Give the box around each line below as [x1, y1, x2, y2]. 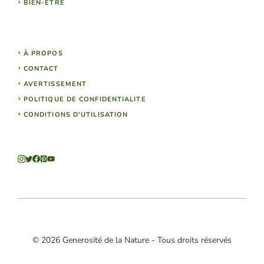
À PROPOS [23, 49, 63, 58]
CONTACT [23, 64, 59, 74]
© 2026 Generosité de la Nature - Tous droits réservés [32, 234, 232, 246]
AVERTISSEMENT [23, 80, 87, 89]
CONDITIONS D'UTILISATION [23, 110, 128, 120]
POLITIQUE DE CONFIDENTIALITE [23, 95, 146, 104]
